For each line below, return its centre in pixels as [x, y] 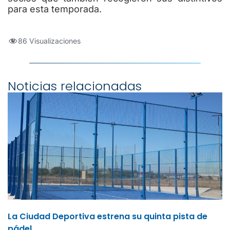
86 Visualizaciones [49, 41]
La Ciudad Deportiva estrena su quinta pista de [108, 217]
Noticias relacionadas [75, 86]
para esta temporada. [55, 9]
